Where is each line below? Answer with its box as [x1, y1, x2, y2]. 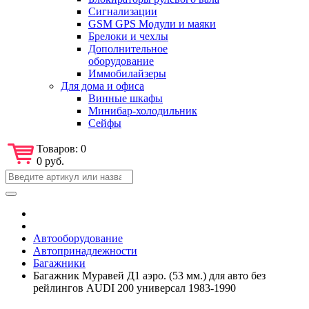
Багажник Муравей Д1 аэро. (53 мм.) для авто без [33, 269, 266, 281]
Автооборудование [33, 232, 123, 244]
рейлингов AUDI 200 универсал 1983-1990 [33, 281, 236, 294]
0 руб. [37, 154, 64, 167]
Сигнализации [88, 5, 157, 17]
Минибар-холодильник [88, 104, 197, 117]
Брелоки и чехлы [88, 30, 168, 42]
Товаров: [37, 142, 81, 154]
